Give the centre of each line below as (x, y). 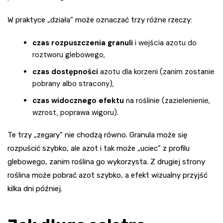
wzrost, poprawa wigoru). (75, 113)
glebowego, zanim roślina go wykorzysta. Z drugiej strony (106, 162)
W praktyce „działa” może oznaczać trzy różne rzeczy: (100, 20)
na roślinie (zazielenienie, (167, 101)
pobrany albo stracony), (73, 84)
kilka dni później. (35, 189)
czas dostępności (65, 72)
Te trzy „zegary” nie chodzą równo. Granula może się (97, 135)
